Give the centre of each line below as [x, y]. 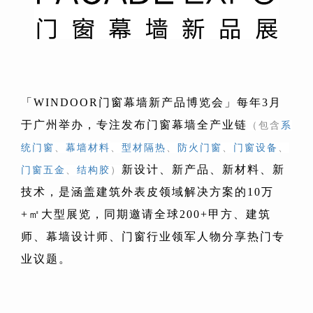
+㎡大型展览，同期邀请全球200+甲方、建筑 [146, 214]
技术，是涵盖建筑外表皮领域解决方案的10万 [147, 192]
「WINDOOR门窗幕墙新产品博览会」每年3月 [151, 103]
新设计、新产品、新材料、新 [203, 170]
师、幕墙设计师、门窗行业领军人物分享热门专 [153, 237]
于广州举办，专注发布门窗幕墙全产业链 [134, 125]
